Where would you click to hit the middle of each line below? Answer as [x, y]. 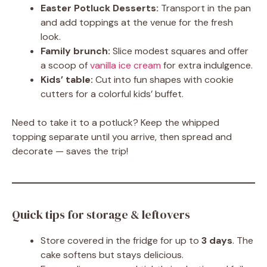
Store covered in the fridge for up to [121, 240]
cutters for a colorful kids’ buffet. [112, 94]
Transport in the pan [205, 8]
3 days [217, 240]
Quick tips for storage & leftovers [101, 215]
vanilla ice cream [125, 65]
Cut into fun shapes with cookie [163, 80]
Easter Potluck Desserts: [100, 8]
